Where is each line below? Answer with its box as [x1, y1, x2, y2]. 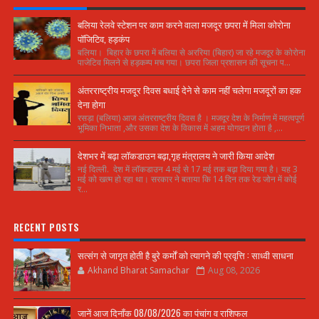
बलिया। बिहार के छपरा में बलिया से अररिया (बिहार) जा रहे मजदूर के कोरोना [77, 46, 305, 58]
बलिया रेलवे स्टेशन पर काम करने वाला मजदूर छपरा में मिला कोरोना [77, 17, 291, 31]
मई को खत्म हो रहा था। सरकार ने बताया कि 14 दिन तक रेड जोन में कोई [77, 173, 297, 185]
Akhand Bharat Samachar [87, 264, 189, 276]
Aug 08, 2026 [207, 264, 260, 276]
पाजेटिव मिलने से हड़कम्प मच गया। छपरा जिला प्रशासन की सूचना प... [77, 56, 291, 68]
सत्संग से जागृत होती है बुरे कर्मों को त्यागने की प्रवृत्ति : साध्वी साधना [77, 248, 293, 262]
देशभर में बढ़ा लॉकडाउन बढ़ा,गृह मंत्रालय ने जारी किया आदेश [77, 148, 274, 162]
